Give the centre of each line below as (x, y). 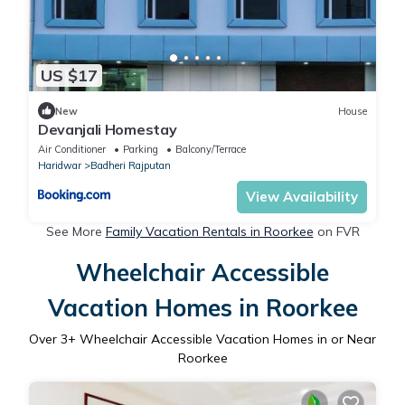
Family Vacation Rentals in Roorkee (209, 232)
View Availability (302, 197)
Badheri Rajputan (131, 166)
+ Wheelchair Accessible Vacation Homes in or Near (222, 339)
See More (75, 232)
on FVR (336, 232)
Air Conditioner (72, 150)
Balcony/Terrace (211, 150)
